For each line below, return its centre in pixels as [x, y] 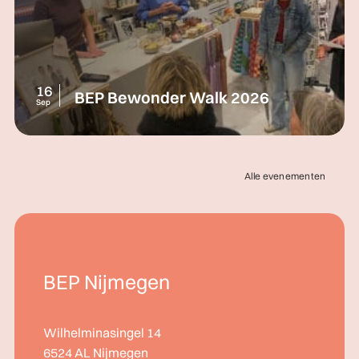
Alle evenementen [285, 175]
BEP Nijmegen [107, 282]
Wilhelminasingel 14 [102, 333]
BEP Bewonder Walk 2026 [172, 97]
